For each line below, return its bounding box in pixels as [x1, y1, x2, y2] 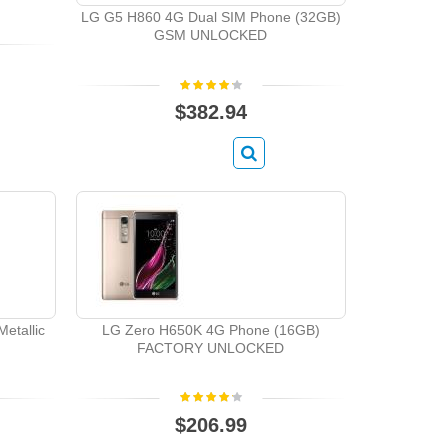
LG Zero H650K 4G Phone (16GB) [101, 321, 320, 338]
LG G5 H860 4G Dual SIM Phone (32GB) [80, 9, 341, 26]
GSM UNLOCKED [154, 27, 268, 44]
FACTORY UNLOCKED [137, 339, 285, 356]
